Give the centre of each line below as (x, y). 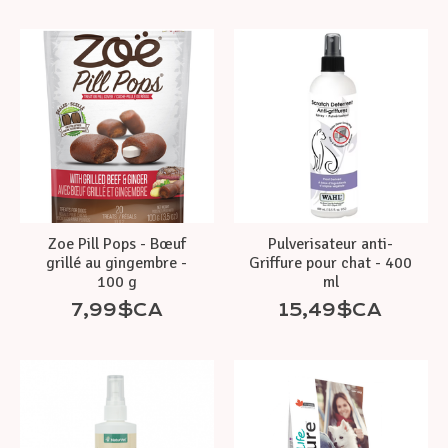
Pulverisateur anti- (331, 243)
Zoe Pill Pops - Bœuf (116, 243)
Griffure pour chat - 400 (331, 262)
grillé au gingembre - (117, 262)
